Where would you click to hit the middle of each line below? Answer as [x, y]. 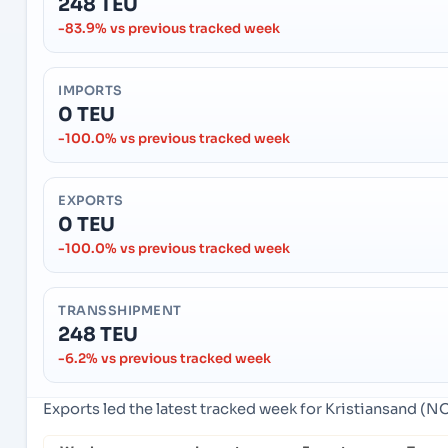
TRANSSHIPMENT [120, 311]
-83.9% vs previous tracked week [169, 29]
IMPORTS [90, 91]
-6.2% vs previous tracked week [164, 359]
